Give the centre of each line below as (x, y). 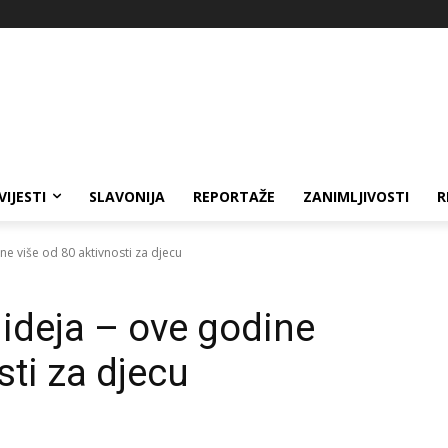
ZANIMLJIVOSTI (356, 196)
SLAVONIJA (127, 196)
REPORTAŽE (234, 196)
